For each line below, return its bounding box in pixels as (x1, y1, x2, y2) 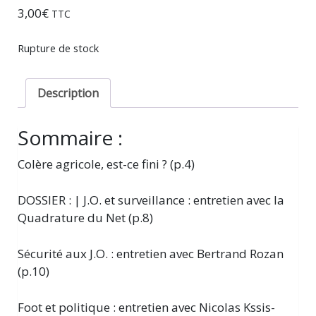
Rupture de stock (18, 41, 99, 56)
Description (37, 85, 99, 102)
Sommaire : (18, 124, 123, 152)
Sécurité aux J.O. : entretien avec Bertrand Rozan (18, 245, 284, 262)
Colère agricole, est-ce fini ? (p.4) (18, 156, 195, 173)
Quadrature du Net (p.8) (18, 209, 153, 226)
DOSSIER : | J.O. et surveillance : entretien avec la (18, 192, 284, 209)
